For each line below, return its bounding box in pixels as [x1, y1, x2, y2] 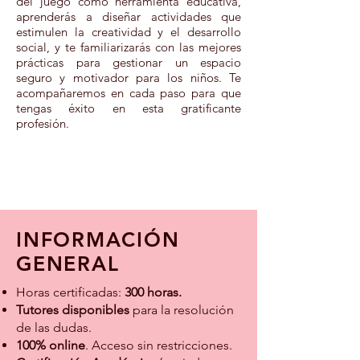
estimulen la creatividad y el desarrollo [16, 24, 241, 39]
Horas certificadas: [16, 284, 125, 300]
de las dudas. [16, 320, 92, 335]
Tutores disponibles [16, 302, 133, 317]
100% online [16, 337, 85, 353]
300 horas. [125, 284, 182, 300]
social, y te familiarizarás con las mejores [16, 39, 241, 55]
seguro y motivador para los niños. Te [16, 70, 241, 85]
